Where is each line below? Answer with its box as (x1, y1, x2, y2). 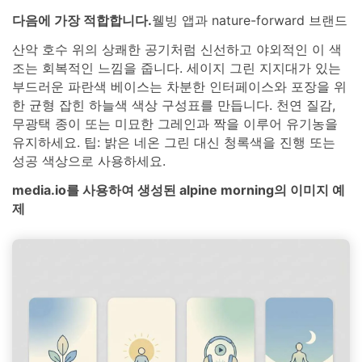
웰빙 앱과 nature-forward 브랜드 (152, 12, 347, 29)
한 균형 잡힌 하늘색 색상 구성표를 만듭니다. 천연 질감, (12, 97, 335, 114)
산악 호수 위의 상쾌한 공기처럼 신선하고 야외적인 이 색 (12, 41, 342, 58)
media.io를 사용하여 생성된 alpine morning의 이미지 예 (12, 182, 345, 198)
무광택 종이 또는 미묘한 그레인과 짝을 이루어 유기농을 (12, 116, 338, 133)
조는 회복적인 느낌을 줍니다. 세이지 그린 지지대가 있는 (12, 60, 341, 77)
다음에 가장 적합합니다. (12, 12, 152, 29)
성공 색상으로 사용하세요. (12, 153, 166, 170)
